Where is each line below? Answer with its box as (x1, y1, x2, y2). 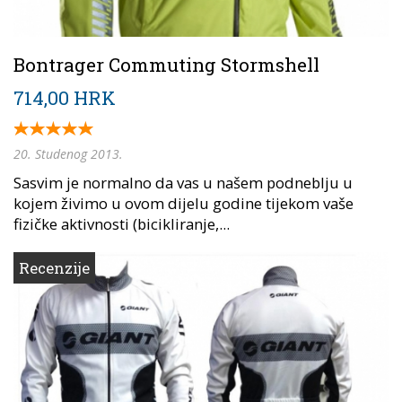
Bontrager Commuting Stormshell (13, 51, 319, 77)
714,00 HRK (13, 84, 116, 110)
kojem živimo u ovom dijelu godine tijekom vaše (13, 192, 354, 214)
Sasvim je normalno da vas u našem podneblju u (13, 171, 353, 193)
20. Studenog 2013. (13, 144, 123, 162)
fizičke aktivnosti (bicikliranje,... (13, 213, 230, 234)
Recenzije (19, 257, 90, 278)
